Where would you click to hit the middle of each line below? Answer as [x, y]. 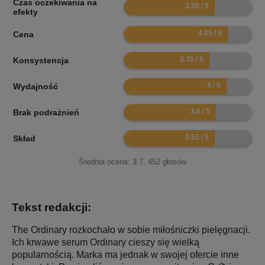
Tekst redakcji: [51, 207]
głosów [173, 161]
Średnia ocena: [106, 161]
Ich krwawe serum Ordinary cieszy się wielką [106, 242]
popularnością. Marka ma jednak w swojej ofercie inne [125, 254]
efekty [25, 12]
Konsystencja [41, 60]
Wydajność [35, 86]
